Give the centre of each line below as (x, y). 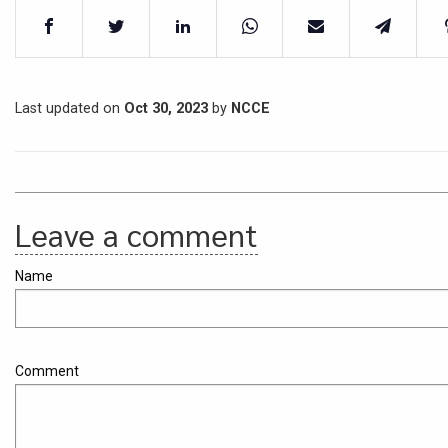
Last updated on (69, 109)
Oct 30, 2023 (166, 109)
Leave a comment (136, 234)
